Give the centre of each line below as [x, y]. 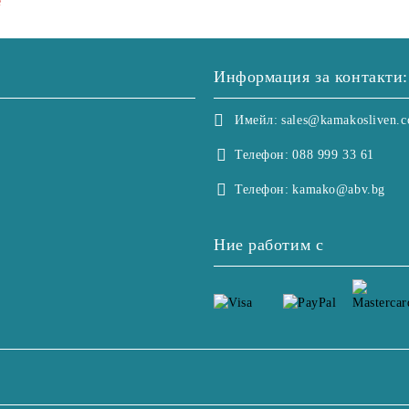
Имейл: [257, 120]
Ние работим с [269, 245]
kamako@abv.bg [339, 189]
